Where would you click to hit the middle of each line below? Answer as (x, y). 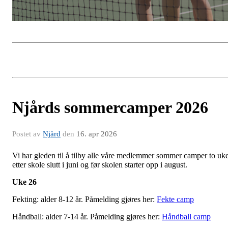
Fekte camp (175, 199)
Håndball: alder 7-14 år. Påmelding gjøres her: (87, 217)
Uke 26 (24, 182)
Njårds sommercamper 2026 (110, 108)
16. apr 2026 (97, 134)
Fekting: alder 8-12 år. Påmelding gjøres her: (84, 199)
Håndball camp (186, 217)
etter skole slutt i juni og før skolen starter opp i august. (100, 165)
